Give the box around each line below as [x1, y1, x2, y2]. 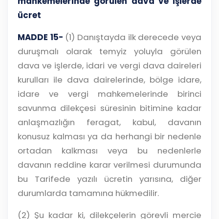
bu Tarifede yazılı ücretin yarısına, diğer [18, 173, 201, 185]
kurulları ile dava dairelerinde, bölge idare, [18, 74, 201, 86]
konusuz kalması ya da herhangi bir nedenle [18, 131, 201, 142]
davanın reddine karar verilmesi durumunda [18, 159, 201, 171]
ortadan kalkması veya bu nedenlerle [18, 145, 201, 156]
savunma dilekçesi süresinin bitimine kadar [18, 102, 201, 114]
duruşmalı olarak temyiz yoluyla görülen [18, 45, 201, 57]
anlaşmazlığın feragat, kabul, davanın [18, 116, 201, 128]
